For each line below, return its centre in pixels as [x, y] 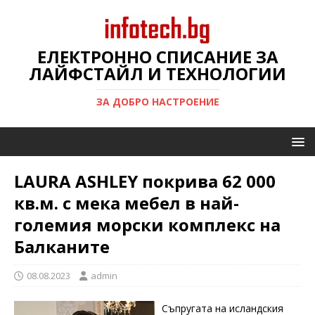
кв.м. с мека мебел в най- [127, 203]
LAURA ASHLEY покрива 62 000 [145, 181]
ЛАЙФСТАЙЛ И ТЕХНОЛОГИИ [157, 73]
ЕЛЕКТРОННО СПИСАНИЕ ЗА [157, 57]
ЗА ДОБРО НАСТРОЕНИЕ [157, 102]
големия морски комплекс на [147, 225]
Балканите [62, 246]
